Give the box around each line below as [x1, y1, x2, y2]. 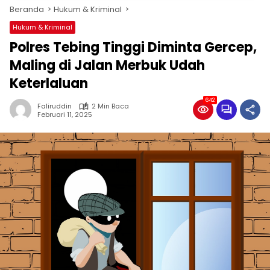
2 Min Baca [92, 101, 129, 111]
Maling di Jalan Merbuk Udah [10, 56, 205, 75]
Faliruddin [37, 101, 72, 111]
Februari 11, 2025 [37, 109, 92, 119]
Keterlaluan [10, 74, 88, 93]
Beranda [10, 4, 44, 15]
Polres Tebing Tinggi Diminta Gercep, [10, 38, 257, 57]
